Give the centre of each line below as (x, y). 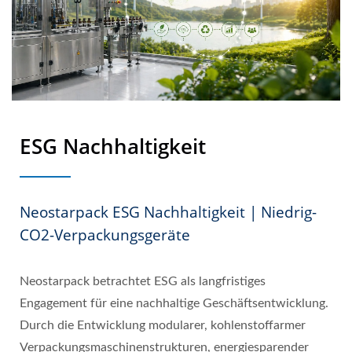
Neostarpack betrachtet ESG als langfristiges (143, 281)
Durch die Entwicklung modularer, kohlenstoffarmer (163, 325)
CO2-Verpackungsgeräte (105, 235)
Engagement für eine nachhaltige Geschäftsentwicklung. (174, 303)
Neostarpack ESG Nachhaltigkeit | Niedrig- (168, 212)
